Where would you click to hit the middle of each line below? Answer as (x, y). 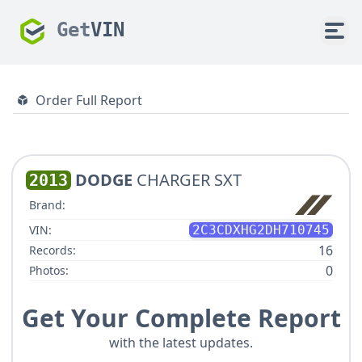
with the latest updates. (181, 343)
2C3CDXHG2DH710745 (261, 230)
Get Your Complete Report (181, 318)
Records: (53, 250)
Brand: (47, 205)
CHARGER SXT (189, 180)
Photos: (49, 271)
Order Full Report (89, 100)
